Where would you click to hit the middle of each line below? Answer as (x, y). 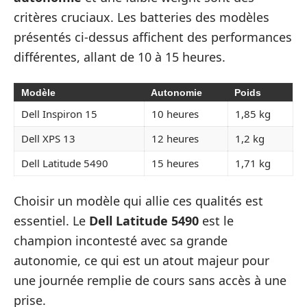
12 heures (175, 138)
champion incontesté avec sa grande (121, 241)
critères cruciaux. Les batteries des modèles (142, 17)
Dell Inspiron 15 (59, 113)
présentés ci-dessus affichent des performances (153, 37)
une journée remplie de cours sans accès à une (150, 281)
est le (216, 221)
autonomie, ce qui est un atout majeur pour (142, 261)
